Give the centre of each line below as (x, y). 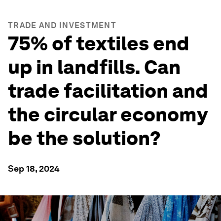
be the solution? (84, 138)
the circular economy (108, 114)
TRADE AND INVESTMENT (62, 25)
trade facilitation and (108, 91)
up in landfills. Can (94, 67)
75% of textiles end (99, 43)
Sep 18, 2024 (34, 168)
